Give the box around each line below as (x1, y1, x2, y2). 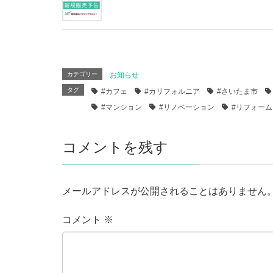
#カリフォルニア (144, 87, 200, 96)
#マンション (101, 102, 142, 112)
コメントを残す (62, 138, 168, 155)
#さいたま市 (217, 87, 258, 96)
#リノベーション (159, 102, 214, 112)
